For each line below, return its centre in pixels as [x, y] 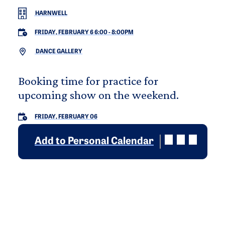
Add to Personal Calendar [94, 141]
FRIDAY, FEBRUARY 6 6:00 [71, 32]
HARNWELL [51, 13]
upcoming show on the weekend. [98, 94]
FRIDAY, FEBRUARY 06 [66, 117]
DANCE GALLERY [59, 51]
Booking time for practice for [88, 80]
